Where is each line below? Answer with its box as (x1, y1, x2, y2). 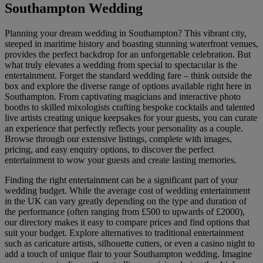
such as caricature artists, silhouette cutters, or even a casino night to (5, 238, 255, 249)
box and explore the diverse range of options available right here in (5, 81, 251, 92)
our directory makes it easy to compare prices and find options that (5, 217, 249, 228)
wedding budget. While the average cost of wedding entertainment (5, 186, 250, 196)
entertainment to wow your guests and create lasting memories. (5, 155, 237, 166)
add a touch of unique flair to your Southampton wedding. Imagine (5, 249, 252, 259)
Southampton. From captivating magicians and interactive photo (5, 92, 241, 102)
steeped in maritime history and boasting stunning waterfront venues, (5, 39, 258, 49)
